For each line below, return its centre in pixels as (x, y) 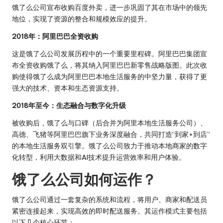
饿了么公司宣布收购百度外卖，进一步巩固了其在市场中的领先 (110, 7)
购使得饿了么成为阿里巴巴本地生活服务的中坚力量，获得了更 (110, 76)
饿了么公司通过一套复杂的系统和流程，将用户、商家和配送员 (110, 199)
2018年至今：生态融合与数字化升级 (69, 105)
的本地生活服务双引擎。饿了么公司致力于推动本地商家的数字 (110, 146)
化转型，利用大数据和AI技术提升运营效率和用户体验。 (99, 157)
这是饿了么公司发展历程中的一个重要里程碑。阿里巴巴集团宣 (110, 54)
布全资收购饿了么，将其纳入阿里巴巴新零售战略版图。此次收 (110, 65)
